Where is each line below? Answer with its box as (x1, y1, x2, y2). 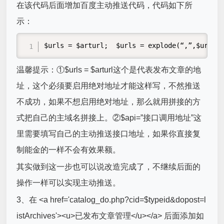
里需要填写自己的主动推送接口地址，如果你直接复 (16, 129, 201, 138)
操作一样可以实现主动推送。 (16, 178, 121, 187)
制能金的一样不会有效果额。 (16, 145, 121, 154)
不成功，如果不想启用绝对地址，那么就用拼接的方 (16, 97, 201, 106)
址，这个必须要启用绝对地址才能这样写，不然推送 (16, 81, 201, 90)
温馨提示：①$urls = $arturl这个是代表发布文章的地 (16, 65, 201, 74)
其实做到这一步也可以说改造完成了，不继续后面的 (16, 162, 201, 171)
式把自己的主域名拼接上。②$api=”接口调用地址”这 (16, 113, 202, 122)
